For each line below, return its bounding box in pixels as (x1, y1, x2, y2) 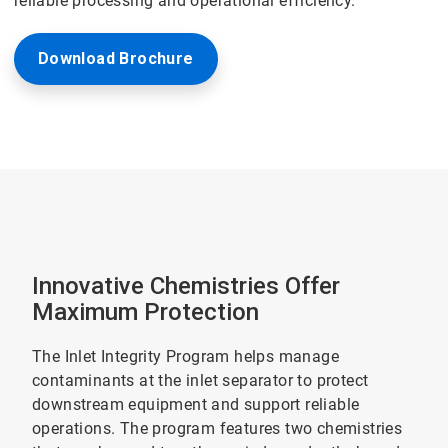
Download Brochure (37, 49, 194, 68)
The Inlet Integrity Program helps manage (31, 347, 339, 366)
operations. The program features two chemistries (31, 419, 403, 438)
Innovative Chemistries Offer (31, 272, 340, 300)
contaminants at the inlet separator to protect (31, 371, 369, 390)
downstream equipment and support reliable (31, 395, 360, 414)
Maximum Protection (31, 298, 259, 326)
